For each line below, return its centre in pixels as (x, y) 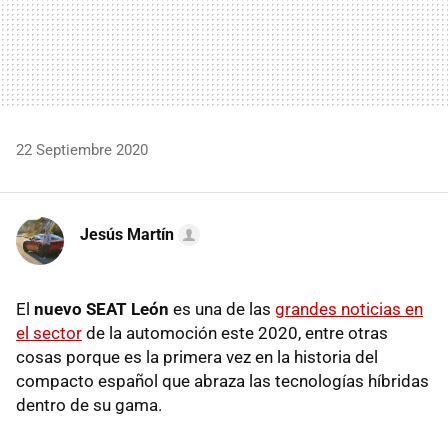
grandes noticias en (349, 308)
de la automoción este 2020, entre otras (235, 332)
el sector (49, 332)
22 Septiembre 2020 (82, 149)
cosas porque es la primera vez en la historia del (197, 356)
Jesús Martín (127, 234)
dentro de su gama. (89, 404)
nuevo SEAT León (101, 308)
